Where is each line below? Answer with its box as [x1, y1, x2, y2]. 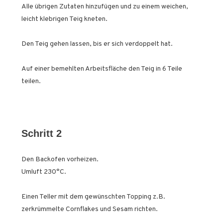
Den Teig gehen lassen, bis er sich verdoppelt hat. [21, 39, 173, 48]
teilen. [21, 77, 41, 86]
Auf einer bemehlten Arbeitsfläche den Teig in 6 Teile [21, 64, 182, 73]
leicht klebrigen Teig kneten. [21, 14, 108, 23]
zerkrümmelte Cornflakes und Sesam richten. [21, 205, 158, 214]
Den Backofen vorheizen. [21, 155, 99, 164]
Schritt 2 [21, 128, 62, 139]
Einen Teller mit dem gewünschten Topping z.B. [21, 192, 165, 201]
